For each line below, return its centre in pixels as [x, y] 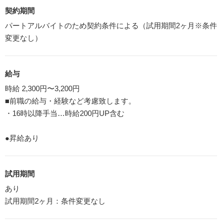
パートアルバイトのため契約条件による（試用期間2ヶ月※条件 [111, 25]
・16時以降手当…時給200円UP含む [65, 113]
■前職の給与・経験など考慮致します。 [70, 101]
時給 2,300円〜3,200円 [42, 88]
